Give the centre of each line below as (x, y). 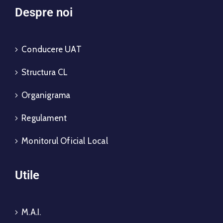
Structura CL (45, 72)
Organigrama (46, 95)
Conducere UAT (52, 49)
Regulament (44, 118)
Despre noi (44, 12)
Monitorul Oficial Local (65, 141)
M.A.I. (31, 212)
